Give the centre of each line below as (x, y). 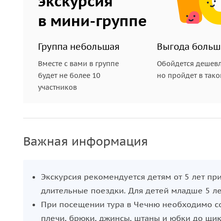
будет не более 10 (69, 75)
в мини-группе (92, 20)
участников (57, 87)
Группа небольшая (79, 47)
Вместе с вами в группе (78, 64)
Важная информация (86, 141)
